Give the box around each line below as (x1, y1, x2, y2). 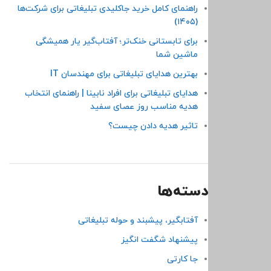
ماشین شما (155, 49, 198, 60)
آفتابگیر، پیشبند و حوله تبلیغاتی (77, 215, 198, 226)
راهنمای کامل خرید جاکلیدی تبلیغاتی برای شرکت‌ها (17, 3, 198, 15)
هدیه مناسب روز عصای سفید (90, 101, 198, 113)
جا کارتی (166, 253, 198, 265)
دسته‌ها (157, 181, 208, 202)
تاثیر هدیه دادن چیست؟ (108, 120, 198, 132)
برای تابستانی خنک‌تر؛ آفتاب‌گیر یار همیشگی (35, 36, 198, 47)
